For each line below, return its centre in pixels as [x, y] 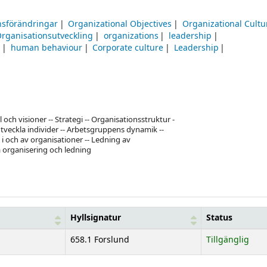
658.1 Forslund [100, 240]
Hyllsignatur [96, 218]
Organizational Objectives [120, 24]
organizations [131, 36]
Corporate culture [128, 48]
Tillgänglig [228, 240]
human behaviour [46, 48]
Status [219, 218]
